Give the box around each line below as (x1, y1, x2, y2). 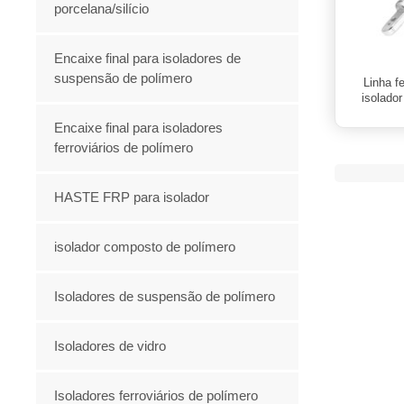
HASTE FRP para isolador (54, 188, 210, 205)
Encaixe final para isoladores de (54, 50, 242, 66)
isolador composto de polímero (54, 238, 236, 254)
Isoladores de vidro (54, 337, 167, 353)
